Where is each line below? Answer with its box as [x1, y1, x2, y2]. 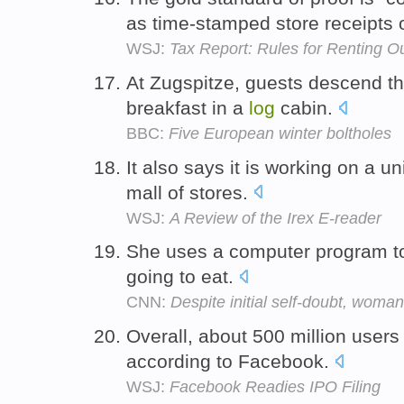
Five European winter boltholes [169, 124, 391, 142]
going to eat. [126, 266, 239, 288]
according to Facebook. [126, 351, 335, 372]
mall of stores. [126, 181, 253, 203]
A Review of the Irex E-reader [170, 208, 381, 227]
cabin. [275, 96, 338, 118]
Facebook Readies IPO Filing [170, 378, 381, 397]
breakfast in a [126, 96, 249, 118]
